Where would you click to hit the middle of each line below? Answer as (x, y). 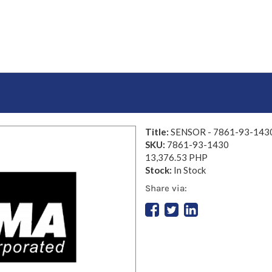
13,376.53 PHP (176, 157)
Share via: (166, 188)
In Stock (190, 170)
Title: (158, 132)
